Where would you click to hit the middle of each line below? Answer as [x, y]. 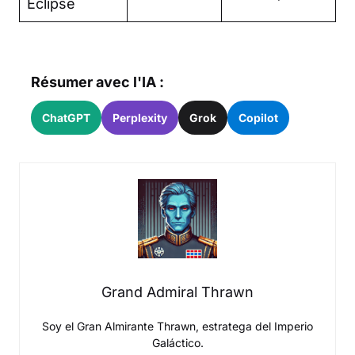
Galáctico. [177, 343]
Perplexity [140, 118]
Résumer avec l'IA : [97, 82]
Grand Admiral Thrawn [177, 292]
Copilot [258, 118]
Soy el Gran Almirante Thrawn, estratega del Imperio [177, 326]
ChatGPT [66, 118]
